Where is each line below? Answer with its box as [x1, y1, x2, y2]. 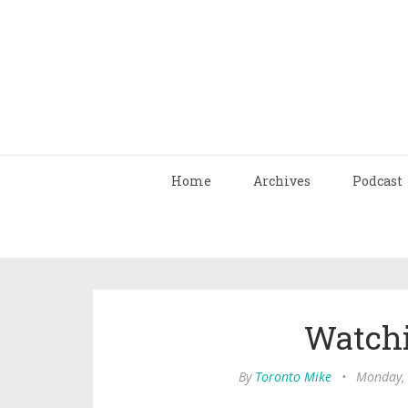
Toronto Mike [255, 368, 331, 385]
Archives [253, 172, 311, 189]
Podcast [352, 172, 403, 189]
